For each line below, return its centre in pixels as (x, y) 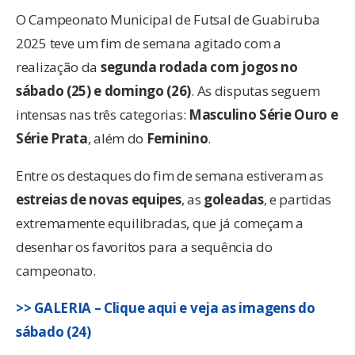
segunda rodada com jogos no (199, 67)
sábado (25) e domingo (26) (104, 91)
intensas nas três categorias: (102, 115)
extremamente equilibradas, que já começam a (160, 223)
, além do (117, 139)
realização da (58, 67)
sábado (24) (53, 332)
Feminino (177, 139)
